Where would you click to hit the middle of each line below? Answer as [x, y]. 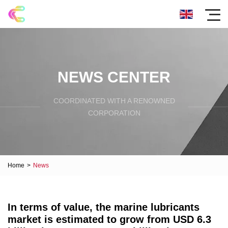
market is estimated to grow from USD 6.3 [109, 219]
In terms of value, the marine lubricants [104, 207]
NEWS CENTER [114, 77]
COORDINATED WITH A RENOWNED [114, 101]
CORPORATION [114, 113]
